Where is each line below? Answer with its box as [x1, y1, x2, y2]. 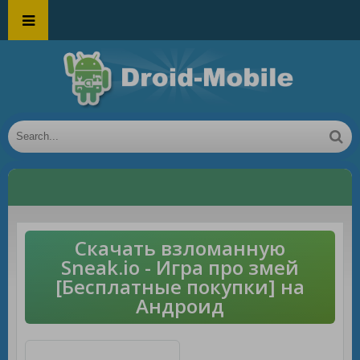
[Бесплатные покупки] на [55, 273, 305, 300]
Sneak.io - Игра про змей [61, 254, 299, 280]
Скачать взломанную [75, 235, 285, 261]
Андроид [136, 292, 224, 319]
